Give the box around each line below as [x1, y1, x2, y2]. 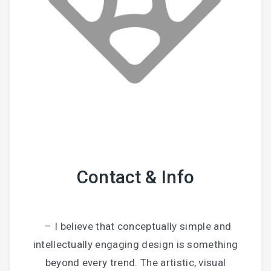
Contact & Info [76, 166, 195, 188]
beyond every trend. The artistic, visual [45, 256, 226, 269]
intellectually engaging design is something [33, 238, 238, 250]
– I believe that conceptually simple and [39, 220, 232, 232]
